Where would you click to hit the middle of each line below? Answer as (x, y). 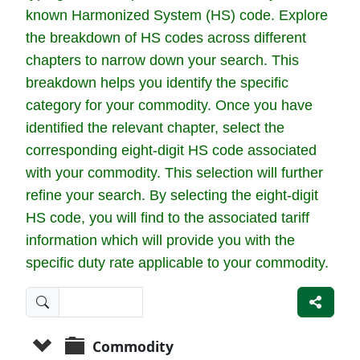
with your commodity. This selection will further (174, 173)
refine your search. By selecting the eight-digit (172, 196)
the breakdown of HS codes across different (166, 38)
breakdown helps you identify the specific (157, 83)
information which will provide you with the (160, 241)
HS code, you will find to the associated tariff (168, 218)
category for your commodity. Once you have (169, 106)
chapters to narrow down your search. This (162, 61)
